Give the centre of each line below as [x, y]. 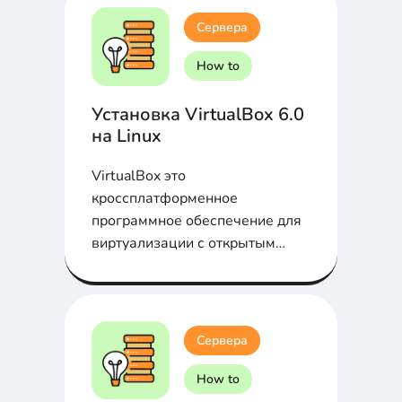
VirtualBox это [139, 175]
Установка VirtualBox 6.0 [198, 114]
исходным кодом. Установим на [197, 265]
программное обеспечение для [197, 220]
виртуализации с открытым [184, 243]
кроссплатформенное [165, 198]
